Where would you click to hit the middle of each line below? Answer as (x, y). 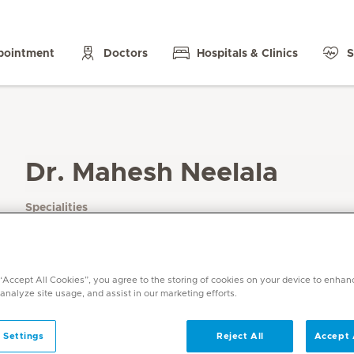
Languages (55, 257)
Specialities (56, 208)
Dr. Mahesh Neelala (152, 173)
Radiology (55, 227)
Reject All (240, 336)
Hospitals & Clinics (247, 53)
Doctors (126, 53)
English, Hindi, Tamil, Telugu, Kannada (124, 273)
